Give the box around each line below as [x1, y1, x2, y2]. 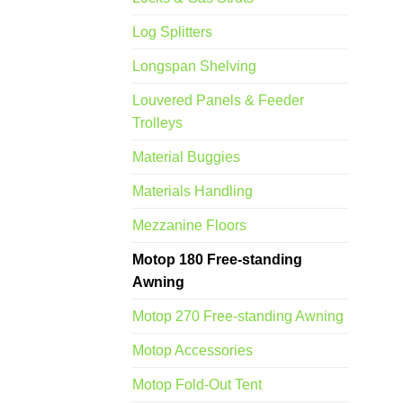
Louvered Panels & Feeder [132, 93, 304, 109]
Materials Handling [132, 184, 253, 200]
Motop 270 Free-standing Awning [132, 309, 344, 325]
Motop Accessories [132, 343, 253, 359]
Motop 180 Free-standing [132, 252, 302, 268]
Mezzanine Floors [132, 218, 246, 234]
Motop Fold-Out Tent [132, 377, 262, 393]
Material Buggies [132, 149, 240, 166]
